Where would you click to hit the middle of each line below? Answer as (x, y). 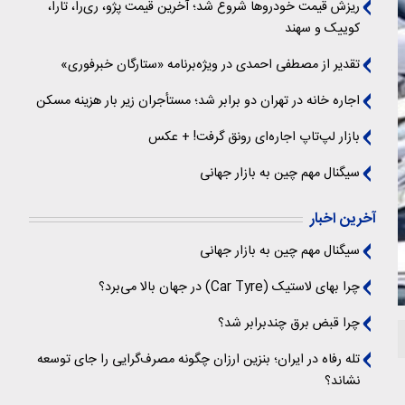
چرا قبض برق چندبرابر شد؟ (289, 324)
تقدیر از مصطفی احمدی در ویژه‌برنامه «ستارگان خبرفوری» (210, 65)
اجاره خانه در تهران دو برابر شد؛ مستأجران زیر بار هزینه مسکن (198, 101)
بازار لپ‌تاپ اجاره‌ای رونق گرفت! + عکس (254, 137)
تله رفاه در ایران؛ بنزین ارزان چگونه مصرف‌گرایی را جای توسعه (198, 360)
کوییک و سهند (322, 29)
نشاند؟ (342, 381)
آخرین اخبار (343, 219)
